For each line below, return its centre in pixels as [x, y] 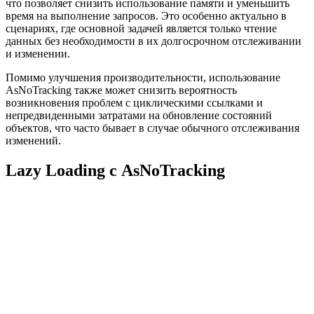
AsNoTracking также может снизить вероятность [121, 90]
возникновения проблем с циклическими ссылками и [134, 103]
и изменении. [38, 54]
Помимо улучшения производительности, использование [143, 78]
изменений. [33, 141]
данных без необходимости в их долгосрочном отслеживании [153, 41]
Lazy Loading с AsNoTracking [115, 171]
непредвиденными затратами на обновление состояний [139, 116]
